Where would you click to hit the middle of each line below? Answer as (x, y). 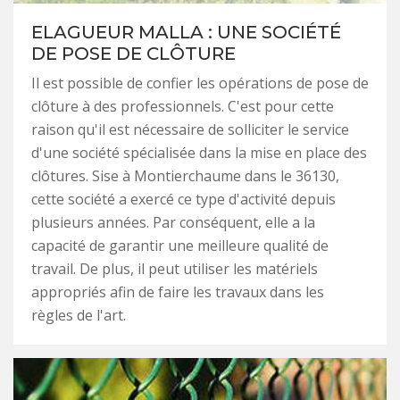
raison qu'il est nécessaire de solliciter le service (190, 130)
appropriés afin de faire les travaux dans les (178, 292)
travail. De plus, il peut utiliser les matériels (175, 269)
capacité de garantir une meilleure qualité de (180, 246)
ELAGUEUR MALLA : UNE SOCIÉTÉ (186, 33)
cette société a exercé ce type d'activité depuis (183, 200)
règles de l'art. (79, 316)
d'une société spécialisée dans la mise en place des (199, 153)
